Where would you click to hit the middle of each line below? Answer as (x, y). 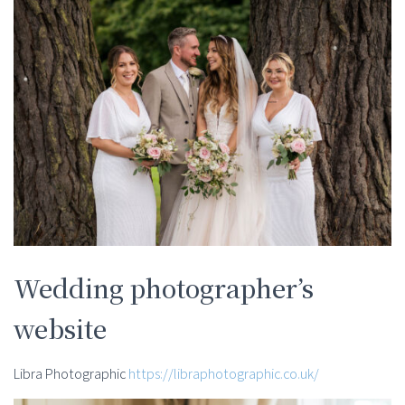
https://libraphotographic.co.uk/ (224, 373)
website (60, 328)
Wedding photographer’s (164, 287)
